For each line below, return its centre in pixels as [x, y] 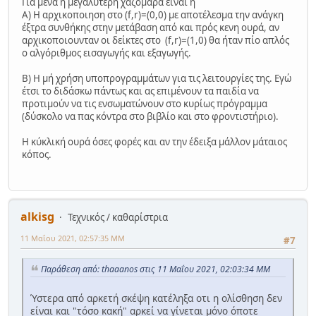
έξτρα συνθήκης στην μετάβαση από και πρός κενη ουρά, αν [151, 28]
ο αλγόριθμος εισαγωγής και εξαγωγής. [107, 53]
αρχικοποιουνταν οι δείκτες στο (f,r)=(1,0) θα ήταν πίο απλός [156, 41]
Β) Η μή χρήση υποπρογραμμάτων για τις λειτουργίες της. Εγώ [157, 79]
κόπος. [37, 155]
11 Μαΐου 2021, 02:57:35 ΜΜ [73, 238]
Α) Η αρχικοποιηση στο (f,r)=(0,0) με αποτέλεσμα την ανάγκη [153, 15]
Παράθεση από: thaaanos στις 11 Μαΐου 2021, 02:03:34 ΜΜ [156, 269]
